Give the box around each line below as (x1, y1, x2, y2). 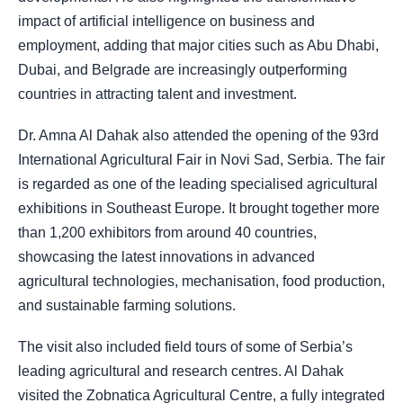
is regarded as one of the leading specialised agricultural (18, 176, 378, 192)
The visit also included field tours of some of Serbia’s (18, 339, 353, 355)
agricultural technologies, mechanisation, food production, (18, 273, 385, 289)
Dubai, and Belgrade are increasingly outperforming (18, 61, 347, 77)
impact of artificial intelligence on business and (18, 13, 315, 29)
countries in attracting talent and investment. (18, 85, 297, 102)
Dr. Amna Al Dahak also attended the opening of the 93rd (18, 128, 379, 143)
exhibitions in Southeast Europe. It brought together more (18, 201, 380, 216)
